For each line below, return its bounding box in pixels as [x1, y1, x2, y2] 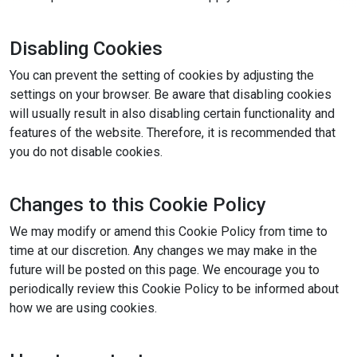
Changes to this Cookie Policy [10, 194, 266, 216]
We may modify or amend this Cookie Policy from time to [10, 224, 328, 239]
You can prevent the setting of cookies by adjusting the [10, 68, 314, 83]
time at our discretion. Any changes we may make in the [10, 243, 317, 258]
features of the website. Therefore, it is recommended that [10, 125, 335, 140]
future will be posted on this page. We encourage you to [10, 262, 320, 277]
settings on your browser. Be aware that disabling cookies [10, 87, 331, 102]
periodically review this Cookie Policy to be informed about [10, 281, 339, 296]
